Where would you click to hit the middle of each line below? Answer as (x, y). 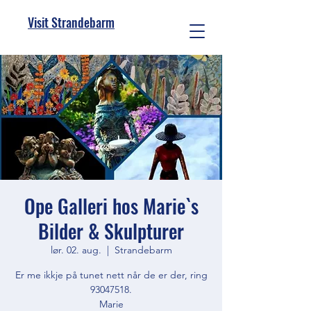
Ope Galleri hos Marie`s (111, 206)
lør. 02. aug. (76, 250)
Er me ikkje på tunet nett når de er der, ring (111, 275)
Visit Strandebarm (71, 22)
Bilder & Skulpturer (111, 231)
